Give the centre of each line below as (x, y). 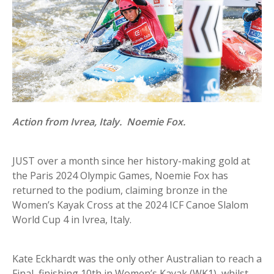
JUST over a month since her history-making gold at (131, 161)
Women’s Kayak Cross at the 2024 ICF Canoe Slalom (130, 205)
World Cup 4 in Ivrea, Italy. (72, 220)
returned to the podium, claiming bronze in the (120, 191)
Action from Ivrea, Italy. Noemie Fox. (99, 122)
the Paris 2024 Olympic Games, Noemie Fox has (120, 176)
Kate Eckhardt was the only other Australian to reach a (137, 259)
